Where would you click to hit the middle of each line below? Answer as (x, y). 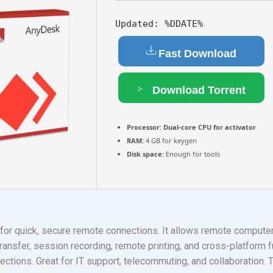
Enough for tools (192, 154)
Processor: (144, 127)
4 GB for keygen (170, 140)
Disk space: (145, 154)
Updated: (137, 23)
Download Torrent (197, 90)
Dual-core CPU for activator (209, 127)
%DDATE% (181, 23)
